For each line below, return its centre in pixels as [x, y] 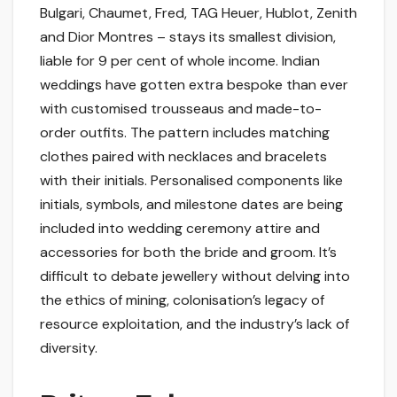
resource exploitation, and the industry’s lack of [195, 324]
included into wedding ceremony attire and [180, 229]
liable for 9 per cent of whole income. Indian [180, 61]
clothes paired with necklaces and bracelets [183, 157]
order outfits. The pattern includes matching [185, 133]
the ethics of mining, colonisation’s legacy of [182, 300]
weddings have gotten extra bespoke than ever [194, 85]
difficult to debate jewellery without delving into [195, 276]
